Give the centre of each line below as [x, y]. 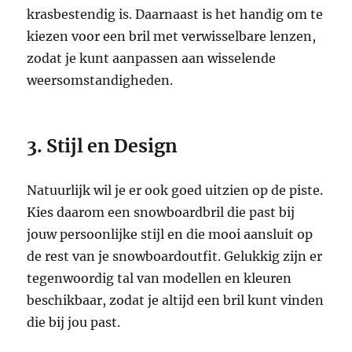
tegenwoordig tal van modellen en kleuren [159, 278]
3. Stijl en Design [103, 145]
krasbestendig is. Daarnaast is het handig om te [175, 14]
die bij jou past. [74, 322]
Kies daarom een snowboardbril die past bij [161, 212]
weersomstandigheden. [100, 80]
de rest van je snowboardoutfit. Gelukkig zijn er [175, 256]
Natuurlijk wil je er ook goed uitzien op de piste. [175, 190]
